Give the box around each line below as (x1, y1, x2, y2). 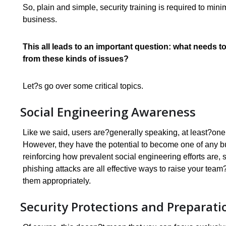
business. (23, 15, 57, 24)
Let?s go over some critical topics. (23, 82, 143, 91)
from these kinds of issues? (23, 54, 131, 64)
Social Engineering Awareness (20, 103, 196, 121)
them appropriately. (23, 177, 91, 186)
